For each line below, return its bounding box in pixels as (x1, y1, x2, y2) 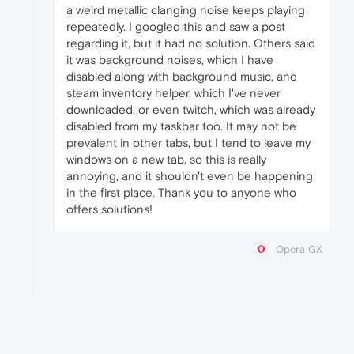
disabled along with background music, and (66, 69, 297, 83)
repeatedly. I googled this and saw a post (66, 19, 285, 33)
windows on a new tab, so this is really (66, 152, 266, 166)
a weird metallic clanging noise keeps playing (66, 2, 305, 17)
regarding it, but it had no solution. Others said (66, 36, 315, 50)
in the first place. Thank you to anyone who (66, 185, 296, 199)
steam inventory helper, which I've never (66, 85, 281, 100)
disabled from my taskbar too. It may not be (66, 119, 296, 133)
